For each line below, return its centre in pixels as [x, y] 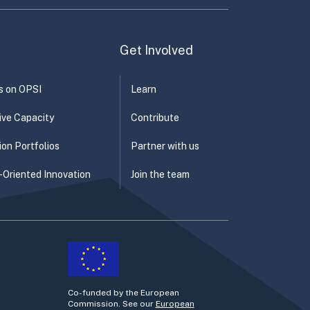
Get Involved [156, 51]
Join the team [160, 175]
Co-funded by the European [123, 293]
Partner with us [165, 146]
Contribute [155, 118]
